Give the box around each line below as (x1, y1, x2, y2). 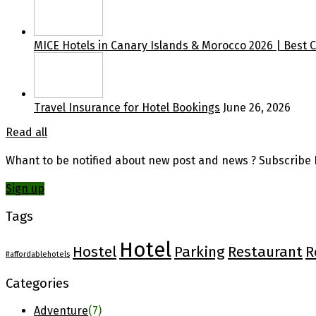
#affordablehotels (6, 249, 70, 259)
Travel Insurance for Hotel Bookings (34, 100, 220, 114)
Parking (174, 242, 225, 261)
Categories (6, 275, 69, 291)
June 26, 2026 (223, 100, 291, 114)
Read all (6, 125, 47, 139)
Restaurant (228, 242, 303, 261)
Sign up (6, 182, 44, 196)
